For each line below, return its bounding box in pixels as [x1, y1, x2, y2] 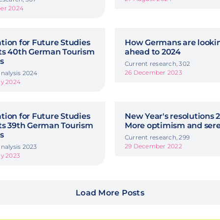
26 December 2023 [125, 68, 182, 76]
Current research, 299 [125, 133, 190, 141]
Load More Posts [76, 188, 144, 197]
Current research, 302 [125, 59, 191, 67]
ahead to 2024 [125, 47, 181, 56]
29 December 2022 [125, 142, 182, 150]
